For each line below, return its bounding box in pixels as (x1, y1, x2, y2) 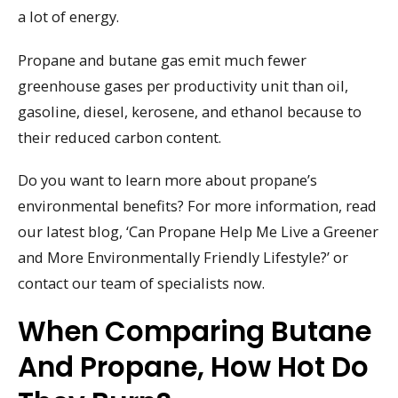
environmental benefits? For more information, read (18, 195, 377, 217)
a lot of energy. (18, 5, 119, 27)
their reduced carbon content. (18, 126, 221, 147)
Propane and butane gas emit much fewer (18, 49, 306, 70)
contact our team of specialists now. (18, 273, 265, 294)
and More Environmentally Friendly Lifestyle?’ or (18, 247, 348, 268)
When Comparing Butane (18, 312, 371, 351)
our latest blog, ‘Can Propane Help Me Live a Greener (18, 221, 378, 243)
